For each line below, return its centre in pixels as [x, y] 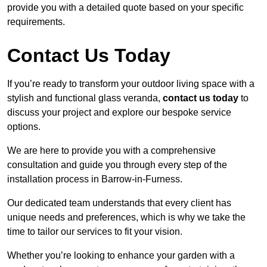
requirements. [36, 22]
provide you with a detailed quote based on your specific [125, 8]
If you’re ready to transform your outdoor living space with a [131, 84]
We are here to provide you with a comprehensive [111, 151]
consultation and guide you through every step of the [117, 165]
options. [24, 127]
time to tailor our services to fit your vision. [95, 232]
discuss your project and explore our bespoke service [119, 113]
